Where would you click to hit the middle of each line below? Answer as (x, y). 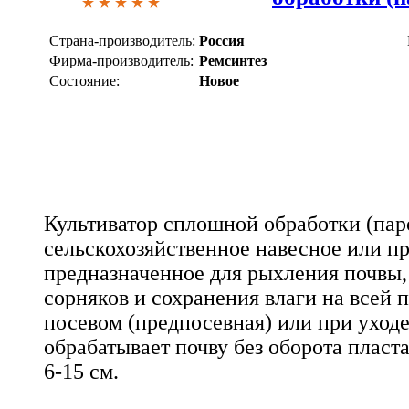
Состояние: (84, 80)
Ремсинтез (233, 60)
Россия (222, 40)
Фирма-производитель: (121, 60)
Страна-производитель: (122, 40)
